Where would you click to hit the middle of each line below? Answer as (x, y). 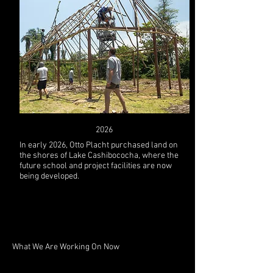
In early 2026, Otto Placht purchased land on (98, 145)
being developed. (49, 176)
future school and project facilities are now (95, 166)
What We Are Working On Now (66, 247)
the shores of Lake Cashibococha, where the (99, 156)
